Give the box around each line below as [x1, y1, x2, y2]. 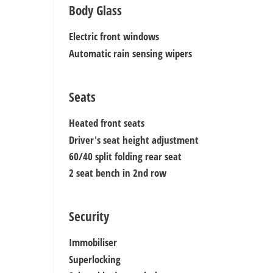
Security [69, 207, 109, 225]
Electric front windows [69, 29, 159, 43]
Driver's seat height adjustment [69, 132, 199, 147]
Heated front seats [69, 115, 144, 130]
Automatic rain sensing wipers [69, 46, 192, 60]
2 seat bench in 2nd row [69, 165, 166, 180]
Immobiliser [69, 235, 117, 249]
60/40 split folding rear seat [69, 149, 182, 163]
